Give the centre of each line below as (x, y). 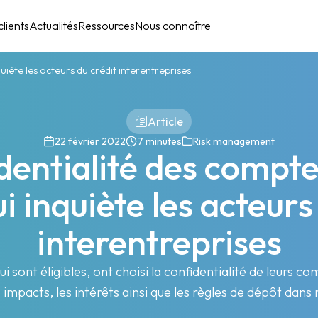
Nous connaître (173, 26)
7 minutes (160, 142)
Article (166, 122)
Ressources (107, 26)
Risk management (234, 142)
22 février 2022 (90, 142)
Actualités (54, 26)
